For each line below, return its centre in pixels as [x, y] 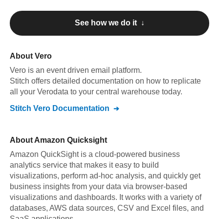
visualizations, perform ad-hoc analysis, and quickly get [105, 176]
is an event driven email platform [84, 70]
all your [23, 92]
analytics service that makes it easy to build [84, 165]
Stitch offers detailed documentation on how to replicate [105, 81]
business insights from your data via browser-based [99, 186]
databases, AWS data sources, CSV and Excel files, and [107, 208]
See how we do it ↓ [109, 23]
